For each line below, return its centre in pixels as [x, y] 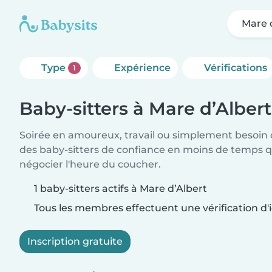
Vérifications [235, 68]
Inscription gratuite [75, 241]
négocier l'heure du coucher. [90, 164]
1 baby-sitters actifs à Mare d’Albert [121, 189]
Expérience [142, 68]
